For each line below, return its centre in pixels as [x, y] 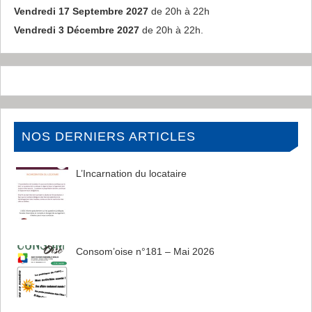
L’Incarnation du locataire [131, 173]
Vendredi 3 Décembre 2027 [76, 30]
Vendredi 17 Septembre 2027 [81, 11]
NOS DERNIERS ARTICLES [108, 136]
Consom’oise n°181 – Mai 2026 [145, 251]
